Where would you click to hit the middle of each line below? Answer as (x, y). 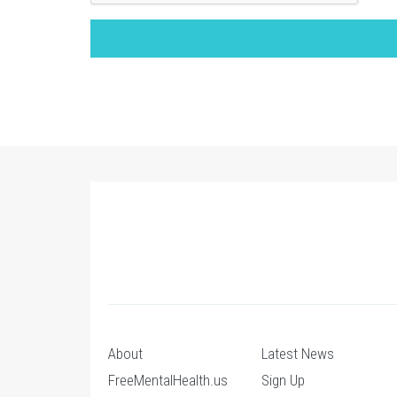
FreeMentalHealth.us (168, 380)
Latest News (298, 354)
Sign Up (284, 380)
